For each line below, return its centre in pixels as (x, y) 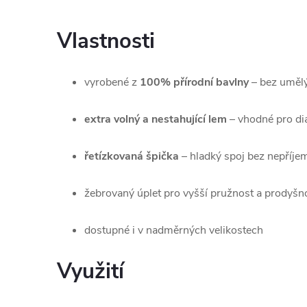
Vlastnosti (106, 41)
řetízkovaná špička (132, 157)
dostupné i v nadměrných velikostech (174, 231)
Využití (90, 272)
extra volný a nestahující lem (156, 120)
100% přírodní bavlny (194, 83)
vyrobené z (112, 83)
